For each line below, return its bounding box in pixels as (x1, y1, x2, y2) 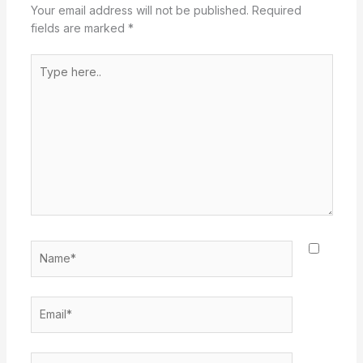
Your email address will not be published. (30, 2, 249, 17)
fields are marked (30, 20, 128, 35)
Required (251, 2, 301, 17)
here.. (29, 72, 60, 87)
